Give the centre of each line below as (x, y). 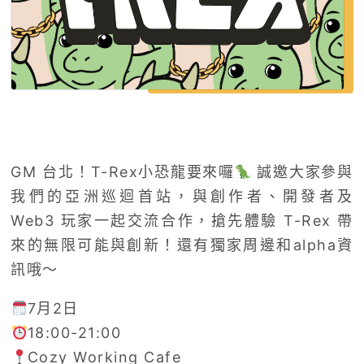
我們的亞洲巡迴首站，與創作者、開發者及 (182, 196)
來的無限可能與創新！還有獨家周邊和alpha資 (182, 245)
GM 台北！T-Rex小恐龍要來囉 (123, 171)
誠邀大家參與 (302, 171)
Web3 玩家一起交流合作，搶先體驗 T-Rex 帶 (182, 220)
